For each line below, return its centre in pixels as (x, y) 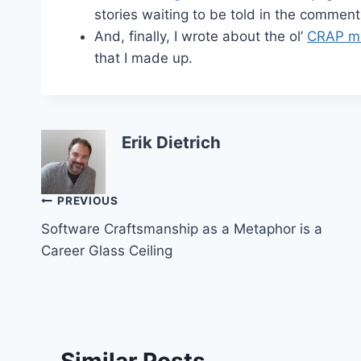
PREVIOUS (88, 201)
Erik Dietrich (171, 142)
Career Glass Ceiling (107, 250)
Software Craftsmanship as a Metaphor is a (182, 228)
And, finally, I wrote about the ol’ (201, 37)
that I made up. (143, 58)
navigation (98, 240)
